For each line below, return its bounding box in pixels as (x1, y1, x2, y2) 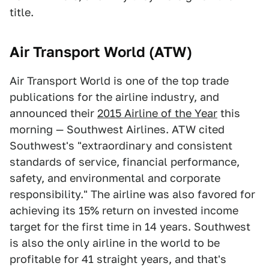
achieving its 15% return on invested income (10, 204, 238, 217)
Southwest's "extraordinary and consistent (10, 139, 232, 152)
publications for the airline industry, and (10, 91, 219, 103)
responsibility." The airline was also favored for (10, 188, 255, 201)
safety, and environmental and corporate (10, 172, 220, 184)
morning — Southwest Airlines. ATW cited (10, 123, 225, 136)
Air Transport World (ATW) (10, 43, 192, 61)
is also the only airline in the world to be (10, 237, 220, 249)
